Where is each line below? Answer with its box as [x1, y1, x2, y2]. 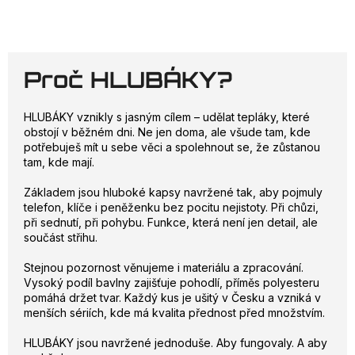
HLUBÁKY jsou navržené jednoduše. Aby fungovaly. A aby [24, 336, 327, 350]
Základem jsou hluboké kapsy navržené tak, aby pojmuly [24, 185, 323, 200]
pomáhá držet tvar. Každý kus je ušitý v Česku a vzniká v [24, 291, 321, 305]
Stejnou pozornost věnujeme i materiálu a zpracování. [24, 261, 303, 275]
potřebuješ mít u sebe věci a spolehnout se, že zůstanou [24, 140, 320, 155]
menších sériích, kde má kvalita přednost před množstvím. [24, 306, 325, 320]
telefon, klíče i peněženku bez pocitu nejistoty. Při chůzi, [24, 200, 319, 215]
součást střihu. [24, 231, 97, 245]
